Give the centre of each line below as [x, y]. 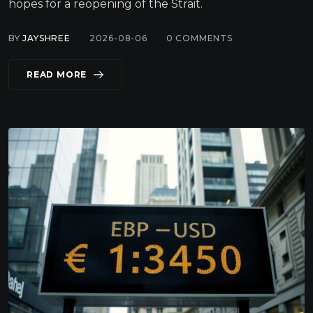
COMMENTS [203, 38]
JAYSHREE [46, 38]
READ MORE [57, 75]
